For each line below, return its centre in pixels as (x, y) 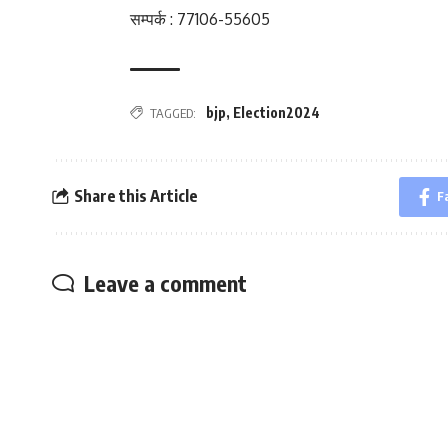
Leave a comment (165, 282)
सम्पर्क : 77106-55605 (200, 18)
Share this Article (135, 196)
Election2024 (276, 113)
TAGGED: (173, 112)
